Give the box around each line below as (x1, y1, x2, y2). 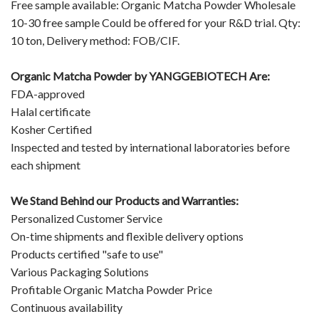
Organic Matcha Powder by (11, 68, 149, 83)
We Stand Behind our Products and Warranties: (11, 193, 239, 207)
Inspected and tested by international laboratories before (11, 140, 290, 154)
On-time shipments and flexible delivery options (11, 229, 244, 243)
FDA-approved (11, 86, 85, 100)
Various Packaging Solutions (11, 264, 149, 278)
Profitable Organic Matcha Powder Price (11, 282, 212, 296)
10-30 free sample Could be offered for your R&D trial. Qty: (11, 15, 300, 29)
